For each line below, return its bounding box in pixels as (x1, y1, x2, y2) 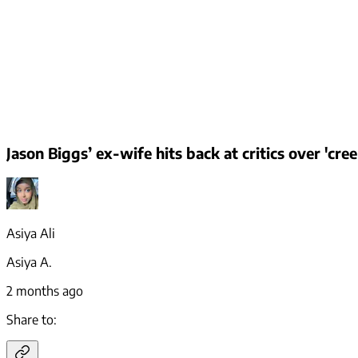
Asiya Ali (6, 225, 55, 242)
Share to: (6, 312, 57, 328)
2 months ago (6, 283, 83, 300)
